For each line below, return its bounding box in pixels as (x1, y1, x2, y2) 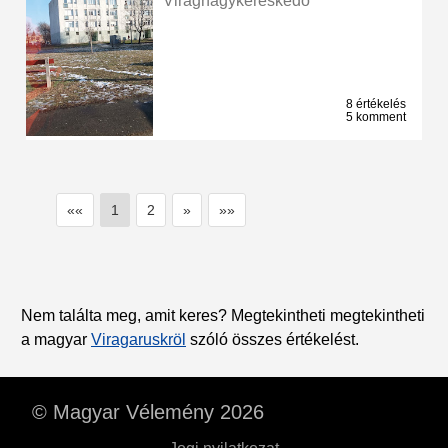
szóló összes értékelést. (186, 331, 359, 349)
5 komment (346, 110, 406, 125)
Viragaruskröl (91, 331, 186, 349)
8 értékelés (346, 97, 406, 112)
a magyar (21, 331, 91, 349)
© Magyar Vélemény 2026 (32, 401, 264, 424)
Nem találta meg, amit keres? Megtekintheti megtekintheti (21, 307, 425, 325)
